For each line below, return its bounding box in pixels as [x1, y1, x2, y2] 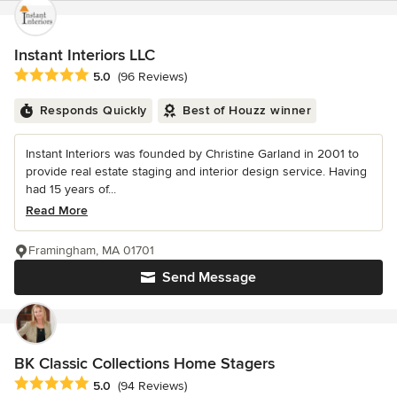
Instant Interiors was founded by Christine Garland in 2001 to [26, 146, 359, 162]
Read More [26, 203, 88, 219]
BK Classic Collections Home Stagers [14, 354, 275, 374]
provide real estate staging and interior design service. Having [26, 164, 367, 180]
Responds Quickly [39, 103, 147, 119]
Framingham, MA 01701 [28, 243, 154, 259]
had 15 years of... [26, 182, 116, 198]
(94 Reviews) [118, 378, 187, 393]
